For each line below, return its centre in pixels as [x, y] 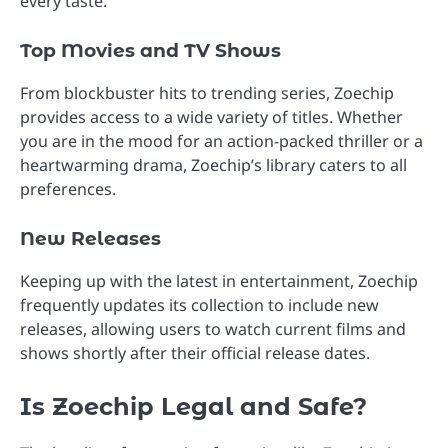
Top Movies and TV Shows [150, 50]
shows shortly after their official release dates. [195, 353]
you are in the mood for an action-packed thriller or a [221, 140]
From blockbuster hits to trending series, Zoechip [207, 92]
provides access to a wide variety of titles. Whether [211, 116]
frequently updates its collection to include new [199, 305]
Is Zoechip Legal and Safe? [193, 407]
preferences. [68, 188]
